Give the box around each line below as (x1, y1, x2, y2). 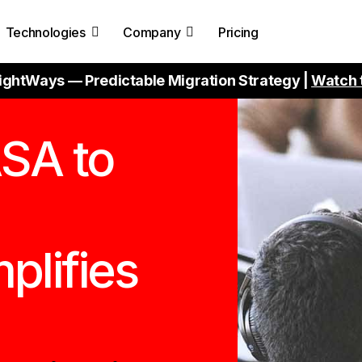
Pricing (217, 23, 259, 40)
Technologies (5, 23, 86, 40)
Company (123, 23, 181, 40)
